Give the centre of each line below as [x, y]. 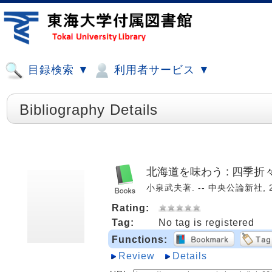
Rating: [131, 208]
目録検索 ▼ [57, 70]
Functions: [140, 240]
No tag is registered [206, 223]
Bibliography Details [89, 110]
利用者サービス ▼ [160, 70]
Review [137, 256]
